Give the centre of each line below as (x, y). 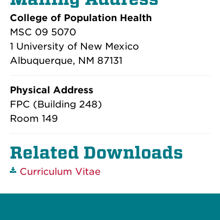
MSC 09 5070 (43, 32)
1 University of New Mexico (74, 46)
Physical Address (52, 90)
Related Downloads (96, 152)
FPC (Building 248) (56, 104)
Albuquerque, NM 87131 (66, 60)
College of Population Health (81, 18)
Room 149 (34, 118)
